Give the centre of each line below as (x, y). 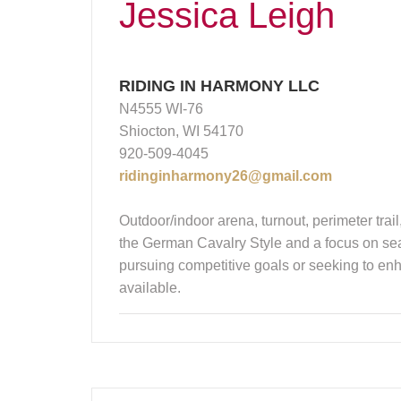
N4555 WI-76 (161, 109)
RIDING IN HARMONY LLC (219, 86)
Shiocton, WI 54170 (181, 132)
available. (150, 288)
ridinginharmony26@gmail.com (226, 176)
